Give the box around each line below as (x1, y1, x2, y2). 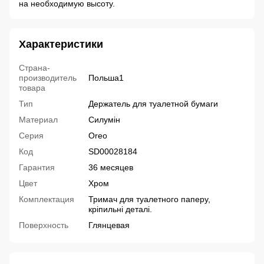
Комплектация (19, 194, 74, 204)
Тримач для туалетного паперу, (88, 194, 210, 204)
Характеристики (19, 38, 103, 51)
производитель (19, 73, 77, 83)
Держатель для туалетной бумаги (88, 99, 218, 109)
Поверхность (19, 220, 68, 230)
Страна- (19, 63, 50, 73)
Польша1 (88, 73, 124, 83)
